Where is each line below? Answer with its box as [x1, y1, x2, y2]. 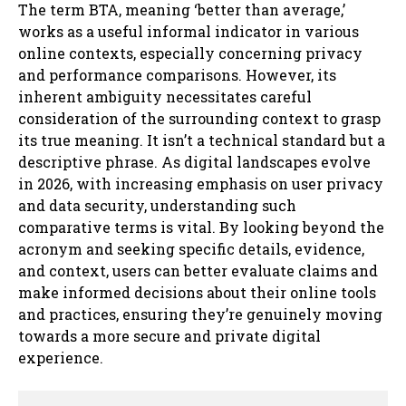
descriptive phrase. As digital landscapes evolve [18, 151, 371, 171]
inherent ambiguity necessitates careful [18, 86, 312, 106]
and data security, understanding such [18, 195, 296, 215]
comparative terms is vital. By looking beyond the [18, 217, 384, 237]
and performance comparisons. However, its [18, 64, 336, 84]
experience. [18, 347, 103, 367]
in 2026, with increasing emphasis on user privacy [18, 173, 383, 193]
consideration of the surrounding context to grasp [18, 108, 381, 128]
